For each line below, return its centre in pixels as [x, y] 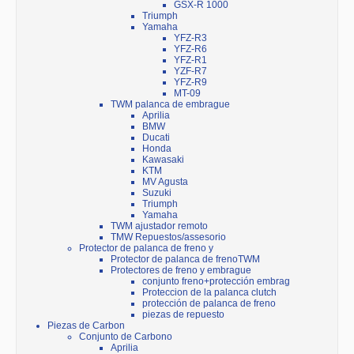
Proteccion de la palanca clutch [209, 293]
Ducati [156, 138]
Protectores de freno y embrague [181, 271]
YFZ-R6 [190, 49]
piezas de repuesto [183, 315]
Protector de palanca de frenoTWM [185, 260]
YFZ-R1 [190, 60]
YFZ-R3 [190, 38]
